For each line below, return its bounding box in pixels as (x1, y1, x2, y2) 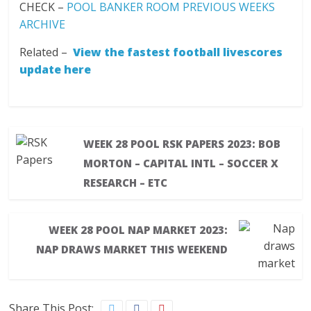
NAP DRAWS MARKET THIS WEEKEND (36, 242, 228, 256)
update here (19, 62, 92, 77)
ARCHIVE (19, 17, 66, 32)
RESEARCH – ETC (83, 176, 167, 190)
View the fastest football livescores (73, 44, 283, 60)
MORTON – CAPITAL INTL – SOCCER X (83, 156, 278, 170)
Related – (19, 44, 74, 60)
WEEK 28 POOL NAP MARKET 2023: (49, 223, 228, 237)
